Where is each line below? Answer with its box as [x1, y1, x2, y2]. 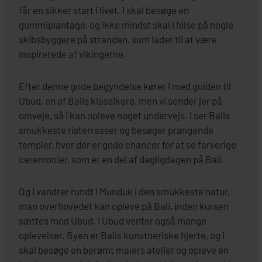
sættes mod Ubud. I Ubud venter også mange [19, 214, 206, 226]
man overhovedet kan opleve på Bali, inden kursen [19, 199, 229, 212]
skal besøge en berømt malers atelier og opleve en [19, 243, 229, 256]
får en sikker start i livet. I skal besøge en [19, 4, 189, 16]
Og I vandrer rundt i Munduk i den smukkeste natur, [19, 185, 230, 197]
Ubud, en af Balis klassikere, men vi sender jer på [19, 94, 222, 106]
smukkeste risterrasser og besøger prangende [19, 123, 213, 136]
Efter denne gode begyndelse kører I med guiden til [19, 80, 231, 92]
